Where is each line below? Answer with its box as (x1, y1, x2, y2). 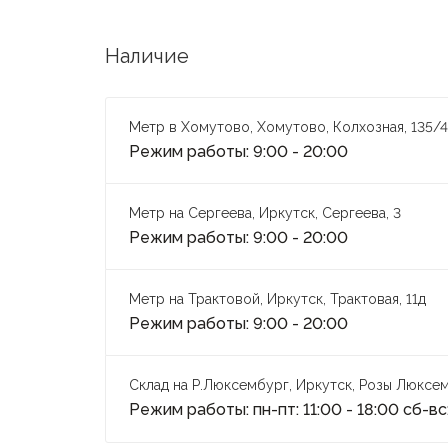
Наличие (104, 44, 189, 69)
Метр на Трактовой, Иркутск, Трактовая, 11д (128, 291, 426, 308)
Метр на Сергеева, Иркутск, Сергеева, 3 (128, 205, 405, 222)
